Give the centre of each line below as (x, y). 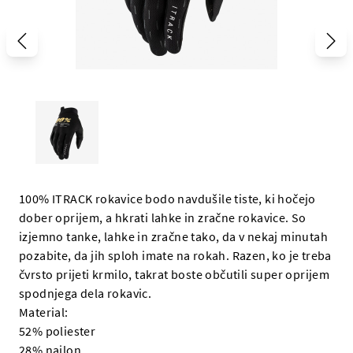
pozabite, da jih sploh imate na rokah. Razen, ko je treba (175, 255)
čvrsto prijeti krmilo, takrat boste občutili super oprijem (175, 274)
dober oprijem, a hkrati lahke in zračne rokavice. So (163, 217)
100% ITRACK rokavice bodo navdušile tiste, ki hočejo (167, 199)
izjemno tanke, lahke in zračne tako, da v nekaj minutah (173, 236)
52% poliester (58, 331)
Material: (44, 312)
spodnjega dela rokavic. (85, 293)
